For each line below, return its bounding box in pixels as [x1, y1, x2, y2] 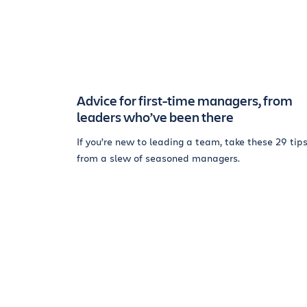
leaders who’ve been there [77, 108, 234, 126]
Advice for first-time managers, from [77, 91, 293, 110]
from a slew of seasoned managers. [77, 151, 240, 164]
